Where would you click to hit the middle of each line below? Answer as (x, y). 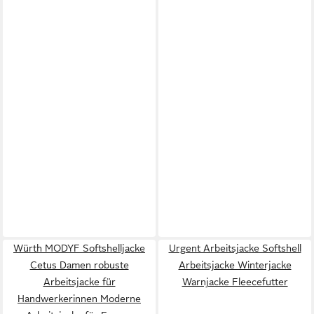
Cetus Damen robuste (79, 265)
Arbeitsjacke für (79, 281)
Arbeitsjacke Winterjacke (235, 265)
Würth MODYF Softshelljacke (79, 248)
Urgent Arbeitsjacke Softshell (235, 248)
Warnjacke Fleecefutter (235, 281)
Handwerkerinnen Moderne (79, 298)
